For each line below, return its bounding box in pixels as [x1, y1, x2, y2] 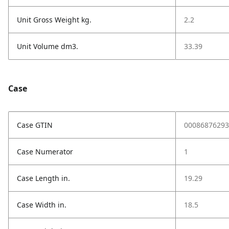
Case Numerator [17, 147, 73, 156]
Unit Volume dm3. [17, 41, 78, 51]
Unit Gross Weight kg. [17, 15, 91, 25]
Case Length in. [17, 173, 70, 183]
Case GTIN [17, 120, 53, 130]
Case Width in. [17, 200, 66, 210]
